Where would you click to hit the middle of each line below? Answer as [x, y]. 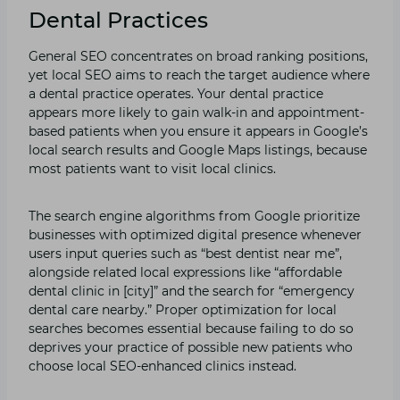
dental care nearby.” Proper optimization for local [183, 309]
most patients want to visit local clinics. [152, 168]
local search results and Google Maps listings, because [198, 150]
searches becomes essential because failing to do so [191, 328]
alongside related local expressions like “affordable [185, 272]
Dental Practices [118, 20]
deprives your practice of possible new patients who [191, 347]
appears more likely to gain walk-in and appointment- [196, 112]
